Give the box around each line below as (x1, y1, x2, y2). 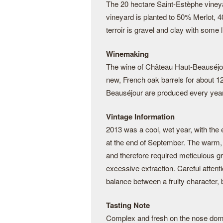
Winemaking (106, 48, 149, 59)
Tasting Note (106, 200, 150, 211)
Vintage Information (106, 111, 175, 122)
